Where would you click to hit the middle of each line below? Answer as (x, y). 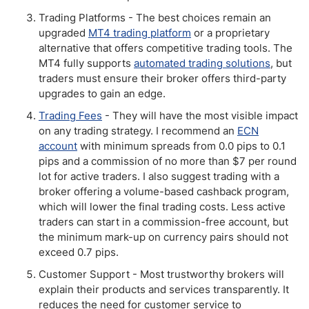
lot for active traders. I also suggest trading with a (159, 176)
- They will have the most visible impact (200, 116)
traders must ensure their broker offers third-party (162, 78)
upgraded (63, 33)
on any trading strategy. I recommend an (138, 131)
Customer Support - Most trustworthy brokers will (161, 274)
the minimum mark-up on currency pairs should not (163, 237)
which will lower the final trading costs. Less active (162, 207)
